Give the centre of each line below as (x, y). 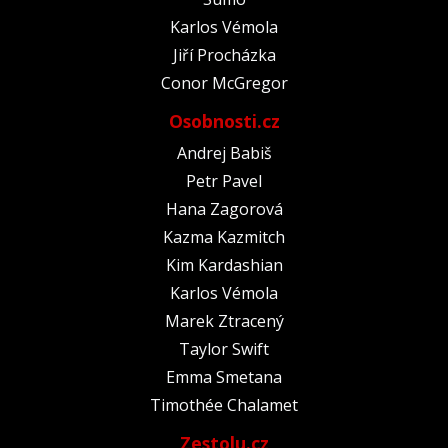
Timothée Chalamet (224, 404)
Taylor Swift (224, 348)
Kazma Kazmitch (224, 236)
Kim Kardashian (224, 264)
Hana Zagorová (224, 208)
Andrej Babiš (224, 152)
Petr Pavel (224, 180)
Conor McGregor (224, 82)
